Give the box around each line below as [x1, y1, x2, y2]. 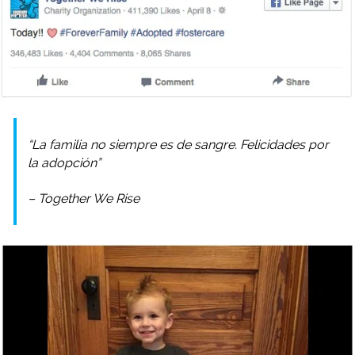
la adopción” [28, 155, 101, 171]
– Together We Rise [28, 191, 139, 207]
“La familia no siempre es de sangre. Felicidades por [28, 137, 329, 153]
